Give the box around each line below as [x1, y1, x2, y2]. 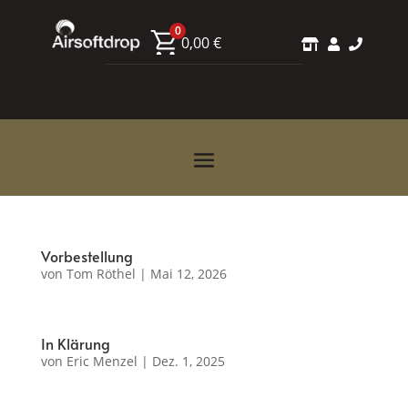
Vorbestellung [40, 246, 133, 267]
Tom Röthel [66, 265, 136, 283]
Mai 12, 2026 [149, 265, 227, 283]
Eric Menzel [66, 352, 138, 371]
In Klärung [40, 333, 110, 354]
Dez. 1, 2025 [151, 352, 225, 371]
